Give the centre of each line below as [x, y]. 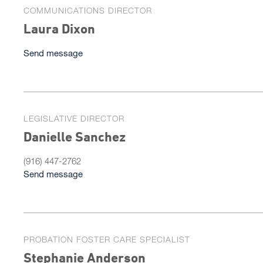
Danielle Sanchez [75, 137]
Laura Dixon [59, 29]
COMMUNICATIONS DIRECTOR [88, 10]
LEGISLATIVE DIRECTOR [74, 118]
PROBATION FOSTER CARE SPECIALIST [107, 239]
